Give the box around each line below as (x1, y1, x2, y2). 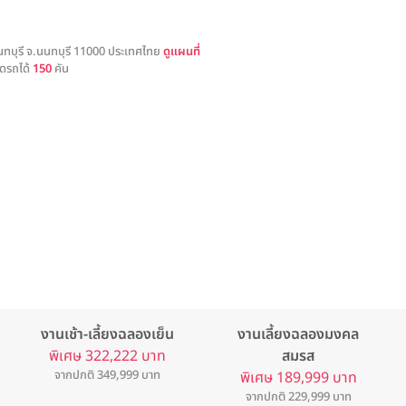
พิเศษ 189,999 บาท (239, 367, 357, 389)
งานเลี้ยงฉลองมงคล (237, 324, 360, 345)
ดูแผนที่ (163, 43, 201, 62)
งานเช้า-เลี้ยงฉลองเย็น (41, 324, 175, 345)
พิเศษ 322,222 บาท (49, 345, 167, 367)
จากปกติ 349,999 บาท (54, 366, 161, 384)
